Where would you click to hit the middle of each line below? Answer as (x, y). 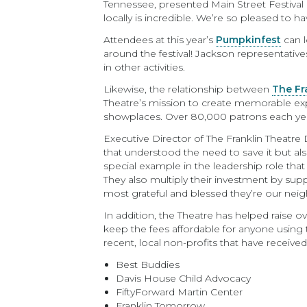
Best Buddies (148, 265)
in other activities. (145, 67)
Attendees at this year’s (160, 40)
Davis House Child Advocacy (184, 278)
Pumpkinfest (249, 40)
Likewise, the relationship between (188, 89)
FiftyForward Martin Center (180, 292)
